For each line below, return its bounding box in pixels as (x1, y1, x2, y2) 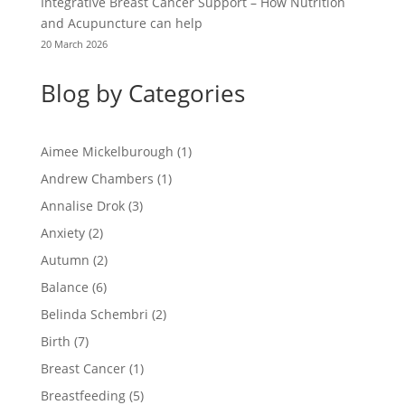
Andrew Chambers (40, 170, 154, 188)
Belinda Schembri (40, 306, 148, 324)
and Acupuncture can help (40, 14, 202, 33)
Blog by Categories (40, 77, 245, 110)
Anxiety (40, 224, 85, 242)
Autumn (40, 251, 89, 269)
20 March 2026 (40, 37, 108, 52)
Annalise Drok (40, 197, 125, 215)
